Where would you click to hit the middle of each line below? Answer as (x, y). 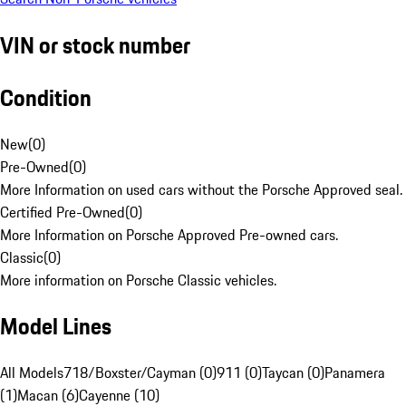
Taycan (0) (293, 373)
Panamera (355, 373)
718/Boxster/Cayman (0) (140, 373)
